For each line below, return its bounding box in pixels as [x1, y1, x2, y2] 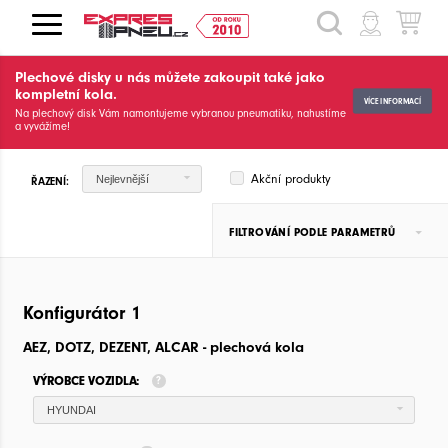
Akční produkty [250, 170, 331, 186]
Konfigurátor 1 [23, 301, 141, 324]
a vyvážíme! [15, 119, 70, 133]
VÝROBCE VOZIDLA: [33, 373, 144, 388]
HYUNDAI [46, 404, 96, 417]
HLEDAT [354, 25, 391, 39]
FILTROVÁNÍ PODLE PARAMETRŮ [229, 226, 396, 239]
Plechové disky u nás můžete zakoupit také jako [15, 68, 325, 86]
